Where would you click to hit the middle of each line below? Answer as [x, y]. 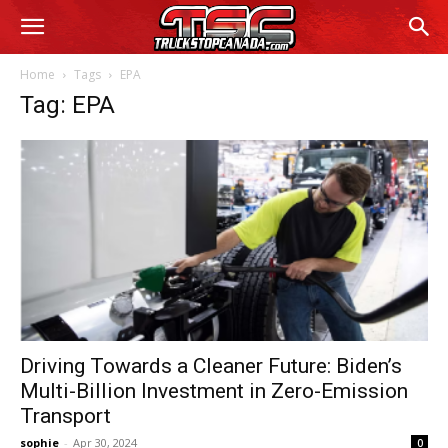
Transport [65, 416]
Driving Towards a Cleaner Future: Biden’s [211, 366]
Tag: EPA [67, 105]
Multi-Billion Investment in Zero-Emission [214, 391]
